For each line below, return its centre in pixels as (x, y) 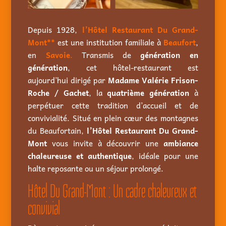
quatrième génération (148, 93)
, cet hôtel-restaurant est (133, 67)
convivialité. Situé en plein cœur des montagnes (113, 118)
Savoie (58, 55)
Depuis (42, 30)
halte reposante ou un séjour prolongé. (96, 168)
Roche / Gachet (58, 93)
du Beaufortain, (58, 130)
